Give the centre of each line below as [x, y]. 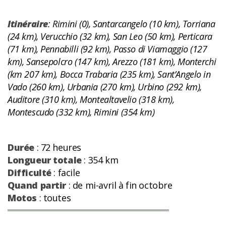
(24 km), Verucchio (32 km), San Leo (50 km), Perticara [110, 37]
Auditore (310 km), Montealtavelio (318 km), [91, 100]
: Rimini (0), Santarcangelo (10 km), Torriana [131, 24]
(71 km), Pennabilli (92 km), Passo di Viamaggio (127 [107, 49]
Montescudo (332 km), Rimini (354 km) [81, 112]
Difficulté [30, 173]
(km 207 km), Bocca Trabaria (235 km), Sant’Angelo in [109, 74]
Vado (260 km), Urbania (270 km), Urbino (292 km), [105, 87]
